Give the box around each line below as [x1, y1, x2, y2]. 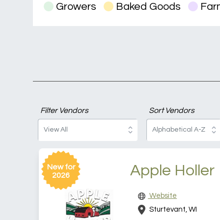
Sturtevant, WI [148, 205, 197, 213]
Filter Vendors [40, 107, 89, 115]
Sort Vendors [148, 107, 194, 115]
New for [47, 163, 75, 171]
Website [148, 192, 177, 200]
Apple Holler [130, 163, 215, 179]
